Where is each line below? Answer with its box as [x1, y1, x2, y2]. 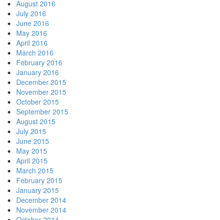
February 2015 [16, 175, 62, 186]
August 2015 [16, 116, 55, 127]
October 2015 [16, 97, 59, 107]
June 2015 [16, 136, 49, 146]
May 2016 [16, 28, 47, 38]
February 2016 [16, 57, 62, 68]
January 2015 [16, 185, 59, 195]
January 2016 [16, 67, 59, 78]
